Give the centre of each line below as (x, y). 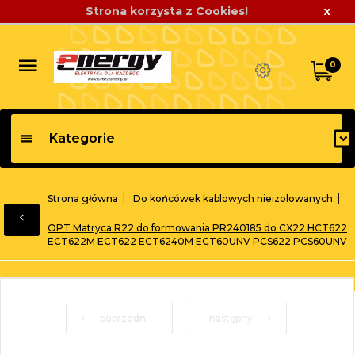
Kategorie (82, 138)
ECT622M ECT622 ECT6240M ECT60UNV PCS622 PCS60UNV (197, 241)
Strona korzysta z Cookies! (167, 11)
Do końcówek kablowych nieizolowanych (233, 198)
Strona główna (83, 198)
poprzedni (124, 318)
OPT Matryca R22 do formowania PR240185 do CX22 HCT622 (197, 227)
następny (231, 318)
